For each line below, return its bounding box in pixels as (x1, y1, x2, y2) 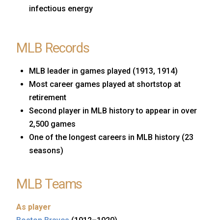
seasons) (29, 146, 64, 156)
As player (16, 202, 51, 212)
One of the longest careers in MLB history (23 (29, 133, 194, 142)
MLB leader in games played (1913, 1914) (29, 66, 178, 76)
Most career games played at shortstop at (29, 80, 181, 89)
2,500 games (29, 119, 76, 129)
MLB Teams (16, 176, 82, 192)
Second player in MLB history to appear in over (29, 106, 197, 116)
